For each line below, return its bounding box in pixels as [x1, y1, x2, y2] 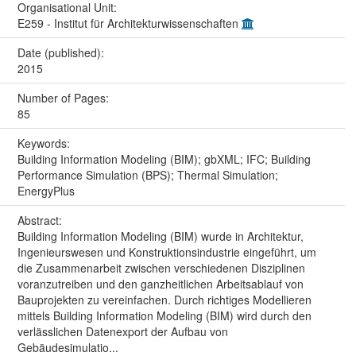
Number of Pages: [17, 90, 112, 106]
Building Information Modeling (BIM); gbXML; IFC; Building [17, 151, 311, 168]
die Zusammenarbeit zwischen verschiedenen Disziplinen [17, 260, 305, 277]
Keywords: [17, 135, 73, 152]
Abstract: [17, 212, 65, 229]
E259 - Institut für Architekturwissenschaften [17, 15, 242, 32]
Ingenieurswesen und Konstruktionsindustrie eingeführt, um [17, 244, 316, 261]
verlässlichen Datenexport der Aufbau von [17, 323, 228, 340]
